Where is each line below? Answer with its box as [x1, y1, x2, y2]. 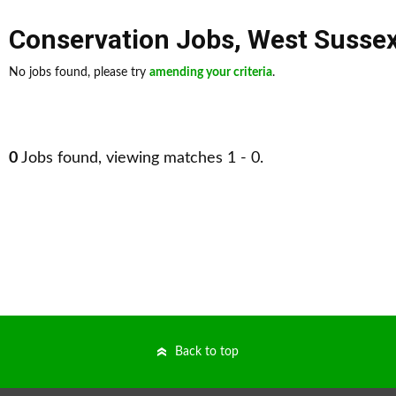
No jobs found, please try [9, 66, 149, 79]
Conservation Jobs [9, 24, 234, 55]
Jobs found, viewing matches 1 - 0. [18, 150, 263, 166]
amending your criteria [149, 66, 272, 79]
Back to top [175, 346, 239, 358]
